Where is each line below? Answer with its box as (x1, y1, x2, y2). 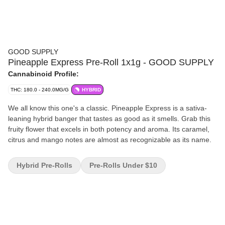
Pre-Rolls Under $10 (89, 161, 157, 169)
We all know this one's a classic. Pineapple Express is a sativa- (8, 104, 207, 112)
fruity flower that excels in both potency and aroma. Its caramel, (8, 125, 209, 133)
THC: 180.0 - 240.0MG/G (11, 87, 69, 92)
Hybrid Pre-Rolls (17, 161, 72, 169)
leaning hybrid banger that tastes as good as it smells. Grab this (8, 115, 210, 123)
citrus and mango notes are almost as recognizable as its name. (8, 136, 211, 144)
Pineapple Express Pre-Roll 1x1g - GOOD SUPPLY (8, 57, 214, 67)
